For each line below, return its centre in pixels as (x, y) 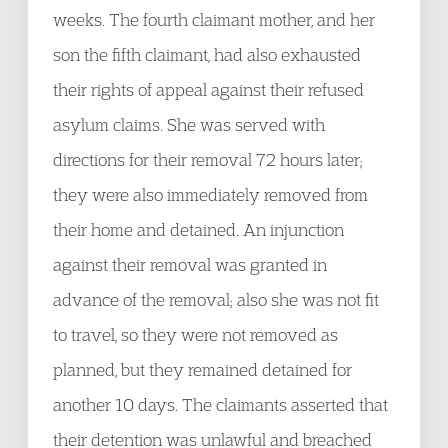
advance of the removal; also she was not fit (216, 299)
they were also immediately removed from (210, 194)
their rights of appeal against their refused (208, 89)
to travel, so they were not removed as (195, 334)
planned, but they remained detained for (202, 369)
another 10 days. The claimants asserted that (220, 404)
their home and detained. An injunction (198, 229)
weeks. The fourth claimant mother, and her (214, 19)
